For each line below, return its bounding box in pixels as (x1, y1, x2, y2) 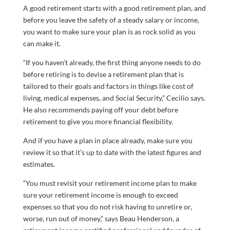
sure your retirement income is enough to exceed (23, 190, 178, 199)
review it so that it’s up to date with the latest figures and (23, 147, 201, 157)
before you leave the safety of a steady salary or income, (23, 15, 199, 24)
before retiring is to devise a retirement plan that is (23, 69, 184, 79)
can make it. (23, 39, 61, 48)
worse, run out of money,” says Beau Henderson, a (23, 214, 179, 223)
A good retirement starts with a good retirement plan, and (23, 3, 206, 12)
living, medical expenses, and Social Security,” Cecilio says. (23, 93, 205, 102)
